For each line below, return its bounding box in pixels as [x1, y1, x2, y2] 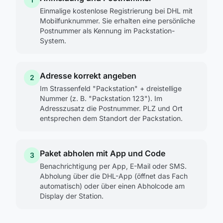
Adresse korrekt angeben [40, 71, 136, 81]
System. [40, 36, 66, 45]
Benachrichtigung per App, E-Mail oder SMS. [40, 162, 187, 170]
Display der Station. [40, 192, 104, 200]
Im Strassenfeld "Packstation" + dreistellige [40, 84, 182, 93]
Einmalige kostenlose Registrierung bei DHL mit [40, 6, 193, 15]
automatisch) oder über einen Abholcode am [40, 182, 185, 190]
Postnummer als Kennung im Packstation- [40, 26, 175, 35]
